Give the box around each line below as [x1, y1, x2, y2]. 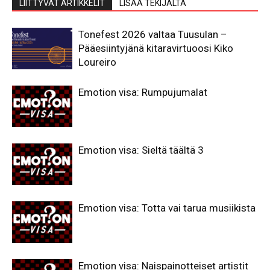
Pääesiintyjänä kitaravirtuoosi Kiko [78, 42, 233, 55]
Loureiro [78, 56, 116, 69]
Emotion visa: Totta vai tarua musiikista [78, 202, 256, 215]
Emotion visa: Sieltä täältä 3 [78, 144, 204, 157]
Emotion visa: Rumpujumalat [78, 86, 207, 99]
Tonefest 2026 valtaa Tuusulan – [78, 28, 227, 41]
